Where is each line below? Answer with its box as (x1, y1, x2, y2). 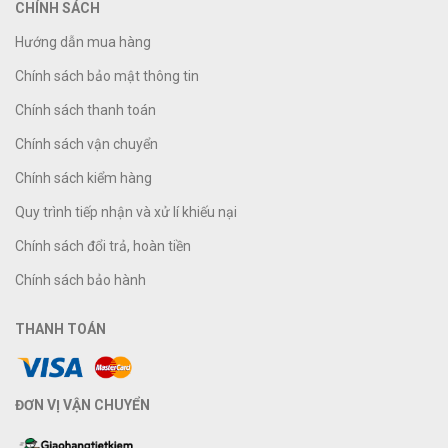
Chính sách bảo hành (15, 271, 146, 288)
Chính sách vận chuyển (15, 135, 158, 152)
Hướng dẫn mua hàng (15, 33, 151, 50)
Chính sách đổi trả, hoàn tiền (15, 237, 191, 254)
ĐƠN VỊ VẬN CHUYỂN (15, 396, 150, 413)
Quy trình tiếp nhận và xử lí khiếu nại (15, 203, 237, 220)
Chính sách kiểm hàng (15, 169, 152, 186)
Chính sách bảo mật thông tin (15, 67, 199, 84)
